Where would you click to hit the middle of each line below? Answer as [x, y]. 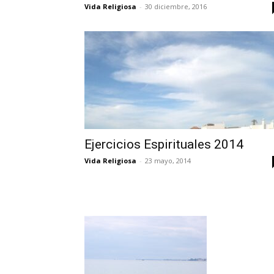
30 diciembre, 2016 [176, 6]
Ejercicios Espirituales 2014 [164, 144]
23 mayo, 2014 [168, 161]
